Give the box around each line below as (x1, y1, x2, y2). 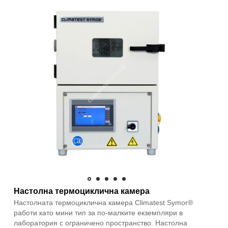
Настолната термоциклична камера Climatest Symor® (14, 198, 193, 207)
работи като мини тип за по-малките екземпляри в (14, 208, 183, 217)
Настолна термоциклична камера (14, 186, 150, 195)
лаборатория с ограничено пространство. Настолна (14, 218, 187, 227)
